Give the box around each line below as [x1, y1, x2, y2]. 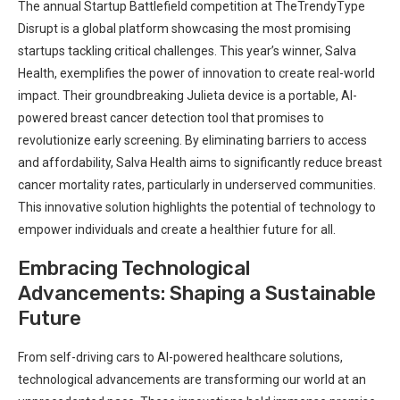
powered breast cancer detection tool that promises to [18, 110, 324, 125]
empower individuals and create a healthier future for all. [18, 221, 336, 237]
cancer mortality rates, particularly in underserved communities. [18, 177, 376, 192]
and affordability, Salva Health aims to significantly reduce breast [18, 154, 382, 170]
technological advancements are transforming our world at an [18, 371, 366, 387]
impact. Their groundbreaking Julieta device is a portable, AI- [18, 87, 357, 103]
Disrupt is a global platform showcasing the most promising [18, 21, 351, 36]
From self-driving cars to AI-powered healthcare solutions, [18, 349, 343, 364]
